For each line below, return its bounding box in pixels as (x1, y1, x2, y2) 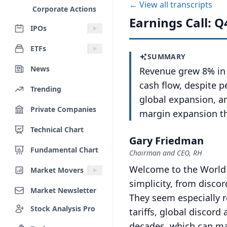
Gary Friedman (129, 134, 204, 147)
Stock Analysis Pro (30, 203, 95, 213)
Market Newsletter (30, 185, 96, 195)
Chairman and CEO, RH (129, 148, 202, 158)
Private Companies (30, 104, 96, 114)
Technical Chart (30, 124, 84, 134)
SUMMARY (147, 52, 186, 61)
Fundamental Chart (30, 144, 98, 155)
